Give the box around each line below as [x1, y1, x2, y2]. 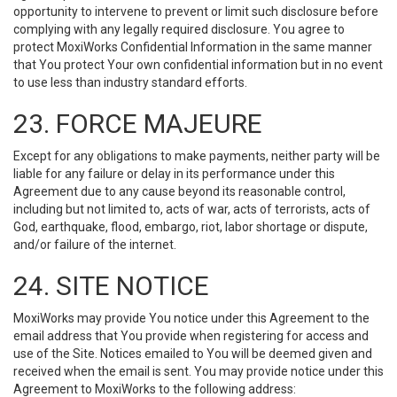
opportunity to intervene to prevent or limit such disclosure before [13, 4, 378, 19]
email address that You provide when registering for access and [13, 329, 369, 343]
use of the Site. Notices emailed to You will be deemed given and [13, 346, 372, 361]
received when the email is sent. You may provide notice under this [13, 364, 384, 378]
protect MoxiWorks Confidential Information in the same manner [13, 40, 372, 54]
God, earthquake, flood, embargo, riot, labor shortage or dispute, [13, 220, 368, 234]
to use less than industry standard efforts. [13, 75, 247, 90]
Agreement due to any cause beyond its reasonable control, [13, 184, 346, 198]
